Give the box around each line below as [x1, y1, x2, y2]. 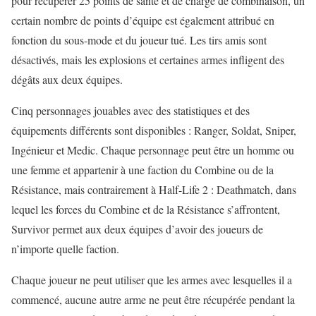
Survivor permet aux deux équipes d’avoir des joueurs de [11, 221, 263, 236]
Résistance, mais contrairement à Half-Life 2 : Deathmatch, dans [11, 181, 296, 197]
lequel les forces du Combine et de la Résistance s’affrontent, [11, 201, 280, 217]
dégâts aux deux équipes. [11, 71, 123, 87]
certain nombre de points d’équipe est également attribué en [11, 12, 274, 28]
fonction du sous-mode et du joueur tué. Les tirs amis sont [11, 32, 267, 47]
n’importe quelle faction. [11, 241, 119, 256]
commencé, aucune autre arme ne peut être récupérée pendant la [11, 291, 295, 307]
